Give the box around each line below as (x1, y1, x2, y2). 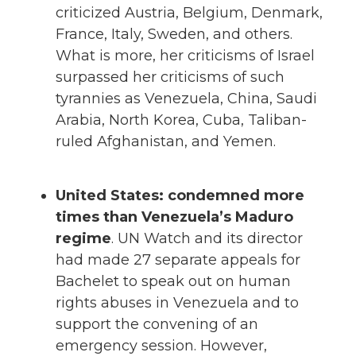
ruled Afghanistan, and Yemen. (56, 133, 276, 151)
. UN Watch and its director (111, 230, 303, 248)
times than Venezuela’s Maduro (56, 208, 293, 226)
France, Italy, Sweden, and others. (56, 25, 292, 44)
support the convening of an (56, 315, 258, 334)
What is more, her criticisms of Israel (56, 47, 315, 65)
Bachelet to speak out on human (56, 273, 291, 291)
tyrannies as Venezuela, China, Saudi (56, 90, 317, 108)
